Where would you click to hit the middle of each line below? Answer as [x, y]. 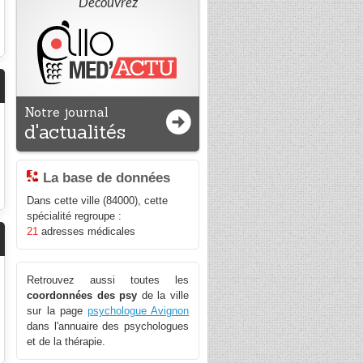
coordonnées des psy [82, 296]
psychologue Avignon [138, 311]
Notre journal [67, 112]
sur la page [57, 311]
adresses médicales [87, 232]
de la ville [163, 296]
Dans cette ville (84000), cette [98, 201]
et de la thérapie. [66, 342]
